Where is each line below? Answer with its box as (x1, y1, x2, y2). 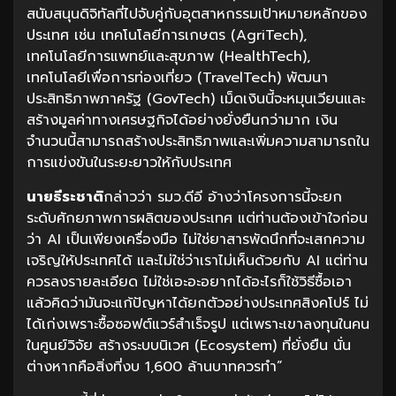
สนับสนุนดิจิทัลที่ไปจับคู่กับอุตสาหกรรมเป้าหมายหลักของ (27, 4, 367, 26)
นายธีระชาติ (27, 187, 103, 209)
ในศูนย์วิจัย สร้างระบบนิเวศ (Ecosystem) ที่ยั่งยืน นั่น (27, 335, 351, 357)
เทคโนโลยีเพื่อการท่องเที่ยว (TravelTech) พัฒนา (27, 67, 328, 89)
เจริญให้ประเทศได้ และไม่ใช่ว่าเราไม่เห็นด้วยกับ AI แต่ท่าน (27, 250, 368, 272)
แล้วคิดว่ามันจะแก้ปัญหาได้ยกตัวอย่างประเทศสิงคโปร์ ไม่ (27, 293, 369, 315)
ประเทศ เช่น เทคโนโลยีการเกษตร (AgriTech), (27, 25, 307, 47)
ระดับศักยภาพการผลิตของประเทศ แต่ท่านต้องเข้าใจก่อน (27, 208, 368, 230)
